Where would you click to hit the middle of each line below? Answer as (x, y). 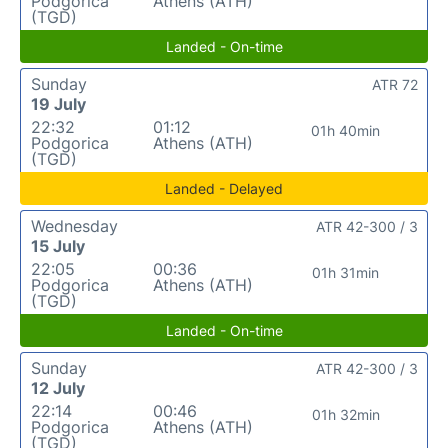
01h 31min (346, 272)
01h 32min (345, 414)
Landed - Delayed (224, 188)
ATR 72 (395, 84)
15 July (58, 245)
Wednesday (74, 225)
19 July (58, 103)
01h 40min (346, 130)
